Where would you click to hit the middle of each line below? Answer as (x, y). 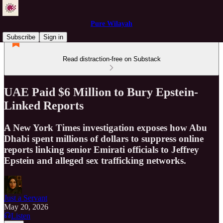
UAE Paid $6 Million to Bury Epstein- (101, 92)
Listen (21, 216)
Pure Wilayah (111, 24)
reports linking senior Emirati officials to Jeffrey (102, 149)
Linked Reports (44, 105)
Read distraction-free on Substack (111, 59)
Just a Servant (26, 198)
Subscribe (21, 37)
